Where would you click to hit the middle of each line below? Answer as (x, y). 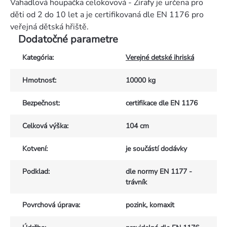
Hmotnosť (39, 81)
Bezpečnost (40, 103)
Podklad (35, 172)
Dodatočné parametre (68, 40)
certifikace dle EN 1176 (162, 103)
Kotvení (34, 149)
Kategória (37, 58)
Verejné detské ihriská (160, 58)
